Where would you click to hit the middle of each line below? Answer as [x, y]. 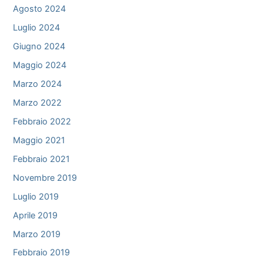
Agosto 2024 [40, 9]
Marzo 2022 [38, 102]
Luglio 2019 [36, 196]
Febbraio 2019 [42, 253]
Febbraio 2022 [42, 121]
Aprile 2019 [36, 215]
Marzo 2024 [38, 84]
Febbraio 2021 [42, 159]
